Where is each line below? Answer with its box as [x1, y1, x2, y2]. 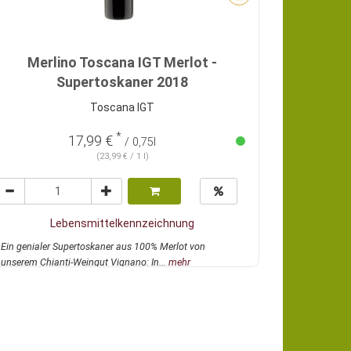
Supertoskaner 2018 [56, 74, 188, 91]
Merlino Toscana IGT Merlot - [27, 54, 217, 71]
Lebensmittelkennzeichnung [50, 217, 194, 230]
